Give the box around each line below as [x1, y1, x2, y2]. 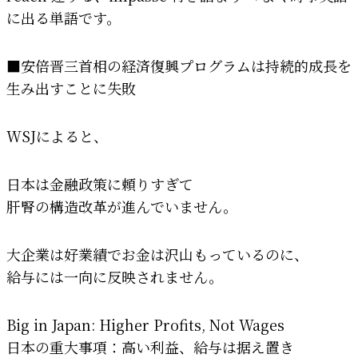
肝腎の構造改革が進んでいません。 [6, 195, 237, 217]
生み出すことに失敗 [6, 77, 136, 98]
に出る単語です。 [6, 6, 121, 28]
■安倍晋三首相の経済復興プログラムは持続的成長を [6, 54, 352, 76]
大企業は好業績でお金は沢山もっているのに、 [6, 243, 308, 265]
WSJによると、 [6, 125, 108, 146]
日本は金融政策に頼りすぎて [6, 173, 193, 194]
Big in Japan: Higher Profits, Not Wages [6, 313, 284, 335]
